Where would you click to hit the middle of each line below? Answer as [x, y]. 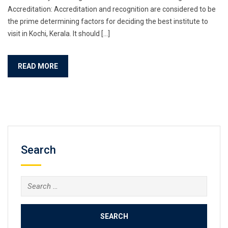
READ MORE [38, 66]
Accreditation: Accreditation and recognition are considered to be [112, 9]
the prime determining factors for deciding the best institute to [108, 21]
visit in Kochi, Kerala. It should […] [59, 33]
